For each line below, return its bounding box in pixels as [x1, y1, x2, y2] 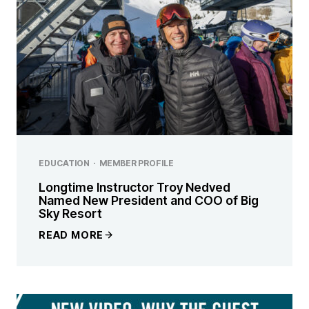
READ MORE [39, 228, 104, 241]
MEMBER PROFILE [99, 158, 174, 169]
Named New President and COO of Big [39, 193, 259, 208]
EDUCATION [39, 158, 90, 169]
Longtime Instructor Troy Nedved [39, 180, 230, 195]
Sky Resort [39, 206, 102, 221]
